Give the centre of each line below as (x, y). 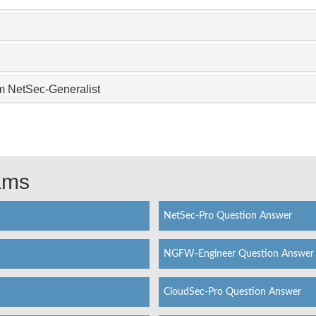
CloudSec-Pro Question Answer (232, 292)
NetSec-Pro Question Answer (227, 215)
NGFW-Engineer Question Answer (238, 254)
